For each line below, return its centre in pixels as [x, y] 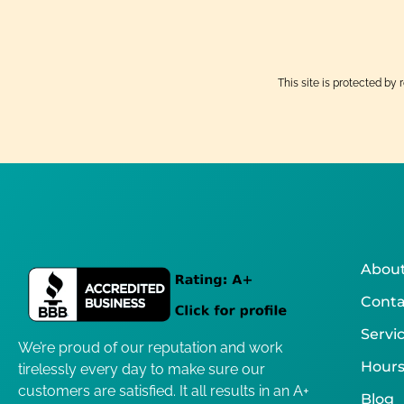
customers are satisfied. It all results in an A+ [164, 390]
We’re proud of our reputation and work [150, 347]
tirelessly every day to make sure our [142, 369]
